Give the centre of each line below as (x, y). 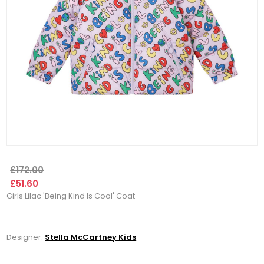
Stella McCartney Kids (91, 237)
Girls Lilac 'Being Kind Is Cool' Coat (71, 196)
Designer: (25, 237)
